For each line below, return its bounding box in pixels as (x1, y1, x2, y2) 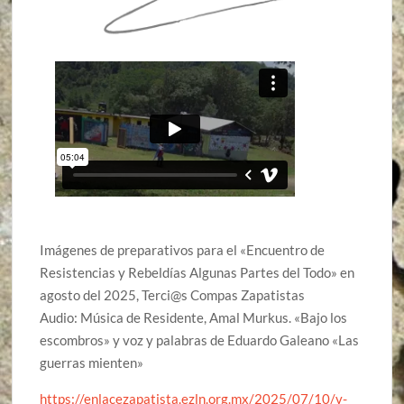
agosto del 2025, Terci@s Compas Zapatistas (40, 287, 306, 304)
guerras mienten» (40, 354, 144, 372)
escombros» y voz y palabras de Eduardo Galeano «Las (40, 332, 360, 349)
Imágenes (40, 242, 101, 259)
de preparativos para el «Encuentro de (100, 242, 326, 259)
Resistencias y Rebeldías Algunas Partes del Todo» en (40, 264, 355, 281)
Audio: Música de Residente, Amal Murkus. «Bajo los (40, 309, 348, 326)
